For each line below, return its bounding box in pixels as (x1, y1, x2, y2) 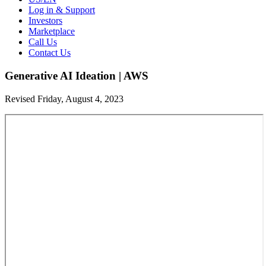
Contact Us (28, 47, 71, 58)
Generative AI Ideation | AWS (5, 69, 148, 82)
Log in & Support (28, 5, 95, 15)
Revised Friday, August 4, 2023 (5, 93, 123, 104)
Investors (28, 15, 62, 26)
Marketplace (28, 26, 75, 37)
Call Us (28, 37, 57, 47)
